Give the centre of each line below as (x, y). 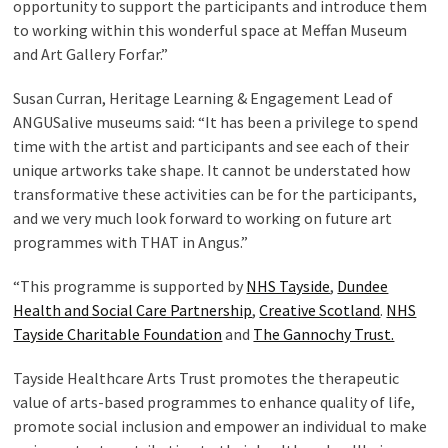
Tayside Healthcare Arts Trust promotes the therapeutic (206, 378)
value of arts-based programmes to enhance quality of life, (214, 402)
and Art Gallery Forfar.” (91, 54)
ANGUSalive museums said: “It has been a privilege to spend (216, 122)
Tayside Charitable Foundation (118, 334)
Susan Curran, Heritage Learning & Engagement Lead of (203, 98)
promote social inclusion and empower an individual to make (220, 426)
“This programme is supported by (130, 286)
